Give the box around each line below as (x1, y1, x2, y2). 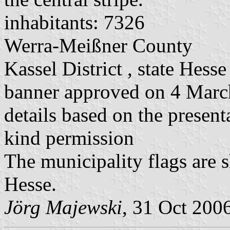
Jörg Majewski (4, 196, 122, 218)
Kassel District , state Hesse (4, 57, 226, 80)
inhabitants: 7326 (4, 11, 145, 33)
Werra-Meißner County (4, 34, 193, 56)
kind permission (4, 126, 134, 149)
